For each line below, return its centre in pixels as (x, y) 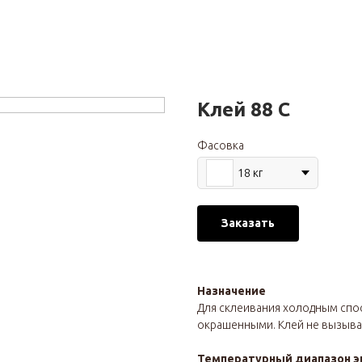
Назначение (232, 291)
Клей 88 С (244, 109)
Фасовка (221, 145)
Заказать (248, 223)
